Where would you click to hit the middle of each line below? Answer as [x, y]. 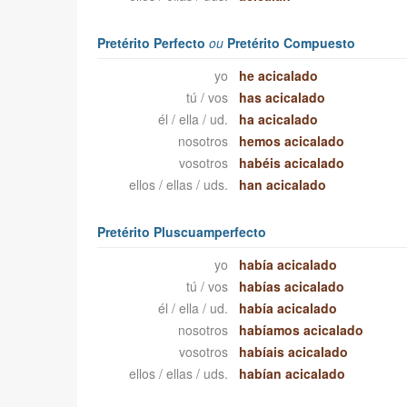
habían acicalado [293, 374]
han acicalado [283, 185]
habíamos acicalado [302, 330]
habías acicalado [292, 287]
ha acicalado [279, 119]
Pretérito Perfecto [153, 43]
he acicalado [279, 76]
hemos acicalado [292, 141]
